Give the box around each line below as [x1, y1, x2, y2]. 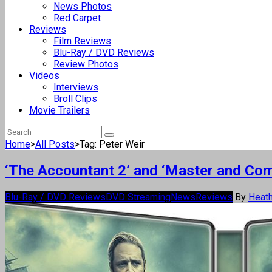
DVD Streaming [106, 191, 171, 203]
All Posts [35, 138, 75, 150]
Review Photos [53, 58, 118, 70]
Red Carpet [53, 12, 101, 24]
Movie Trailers [29, 104, 90, 116]
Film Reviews [53, 35, 111, 47]
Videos [29, 70, 59, 81]
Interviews [53, 81, 98, 93]
